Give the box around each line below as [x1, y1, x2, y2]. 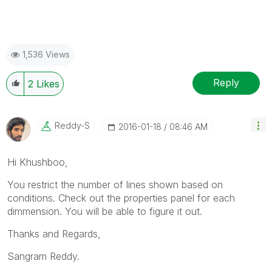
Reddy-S [55, 120, 90, 131]
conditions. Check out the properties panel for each [7, 191, 235, 204]
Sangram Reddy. [7, 250, 80, 262]
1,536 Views [22, 49, 70, 59]
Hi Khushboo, [7, 155, 68, 168]
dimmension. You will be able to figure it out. [7, 205, 202, 217]
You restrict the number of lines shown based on [7, 178, 223, 191]
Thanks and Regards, [7, 227, 101, 240]
